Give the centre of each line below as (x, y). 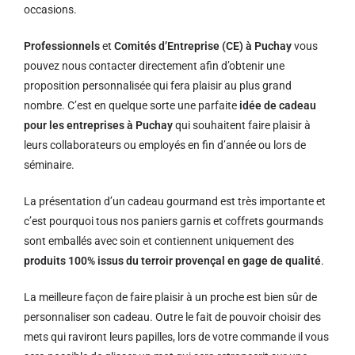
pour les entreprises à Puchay (98, 125)
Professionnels (62, 46)
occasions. (50, 10)
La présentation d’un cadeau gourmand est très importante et (175, 201)
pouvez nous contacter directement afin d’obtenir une (154, 66)
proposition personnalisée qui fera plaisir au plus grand (158, 86)
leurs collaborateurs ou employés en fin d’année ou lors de (165, 145)
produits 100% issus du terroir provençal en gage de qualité (172, 261)
